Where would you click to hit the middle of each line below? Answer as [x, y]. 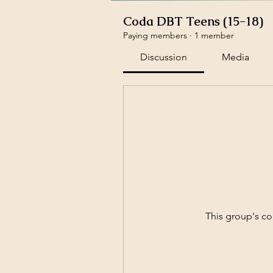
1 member [214, 36]
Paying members [155, 36]
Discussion [164, 57]
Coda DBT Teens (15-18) [193, 22]
